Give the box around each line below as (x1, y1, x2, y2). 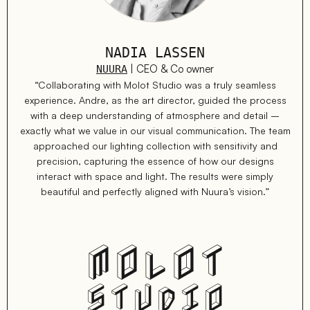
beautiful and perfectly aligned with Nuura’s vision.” (41, 185, 269, 198)
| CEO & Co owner (127, 62, 214, 76)
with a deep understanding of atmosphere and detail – (30, 109, 280, 122)
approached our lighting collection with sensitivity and (33, 140, 277, 152)
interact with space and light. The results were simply (37, 170, 273, 183)
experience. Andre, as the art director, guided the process (24, 94, 286, 107)
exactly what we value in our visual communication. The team (19, 125, 291, 137)
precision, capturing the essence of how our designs (36, 155, 274, 167)
